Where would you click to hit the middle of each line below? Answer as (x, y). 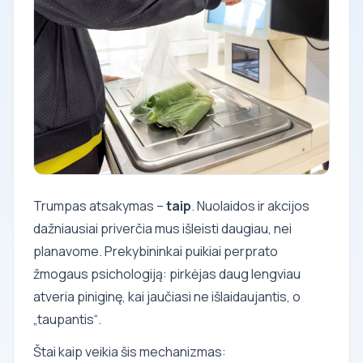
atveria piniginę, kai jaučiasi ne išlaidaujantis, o (167, 296)
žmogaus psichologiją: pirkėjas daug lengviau (167, 273)
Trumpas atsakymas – (100, 205)
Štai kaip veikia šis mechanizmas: (130, 351)
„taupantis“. (67, 319)
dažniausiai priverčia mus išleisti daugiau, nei (162, 228)
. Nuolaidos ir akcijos (250, 205)
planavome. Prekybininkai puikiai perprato (156, 251)
